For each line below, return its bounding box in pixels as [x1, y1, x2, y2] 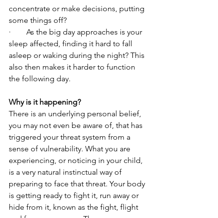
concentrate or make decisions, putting [9, 3, 146, 13]
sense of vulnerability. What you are [9, 144, 132, 153]
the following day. [9, 73, 73, 83]
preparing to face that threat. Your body [9, 179, 147, 188]
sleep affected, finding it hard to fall [9, 38, 134, 48]
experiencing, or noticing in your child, [9, 155, 145, 165]
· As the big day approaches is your [9, 27, 144, 36]
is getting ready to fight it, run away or [9, 190, 141, 200]
